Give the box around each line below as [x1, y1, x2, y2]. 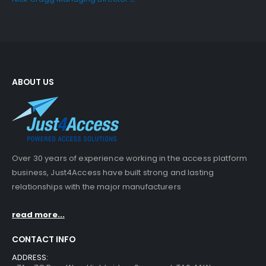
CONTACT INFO [12, 233, 75, 245]
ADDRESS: [12, 252, 49, 264]
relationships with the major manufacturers [12, 181, 181, 193]
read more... [12, 208, 65, 220]
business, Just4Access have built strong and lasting [12, 167, 214, 179]
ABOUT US [12, 76, 54, 88]
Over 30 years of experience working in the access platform [12, 153, 248, 164]
